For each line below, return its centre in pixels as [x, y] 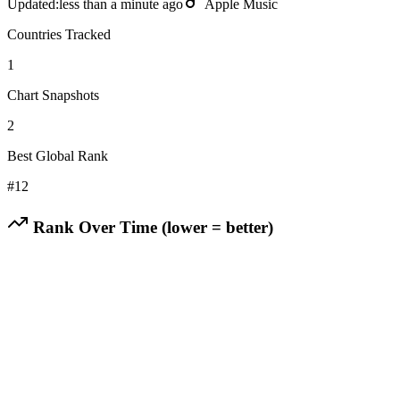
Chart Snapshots [53, 95]
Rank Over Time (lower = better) [151, 227]
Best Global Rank [58, 155]
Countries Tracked [59, 34]
